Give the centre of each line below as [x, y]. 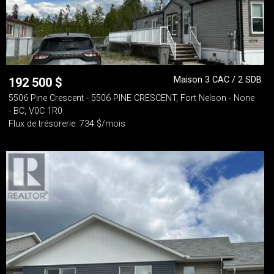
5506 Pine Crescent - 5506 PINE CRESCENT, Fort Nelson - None [131, 98]
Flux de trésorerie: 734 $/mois [67, 124]
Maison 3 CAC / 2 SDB [218, 80]
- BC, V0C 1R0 [35, 111]
